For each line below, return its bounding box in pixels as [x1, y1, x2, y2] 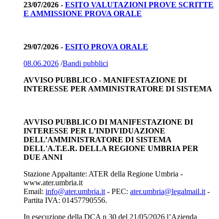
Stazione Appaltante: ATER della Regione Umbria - [23, 169, 183, 178]
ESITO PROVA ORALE [65, 42, 148, 51]
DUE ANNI [23, 153, 63, 161]
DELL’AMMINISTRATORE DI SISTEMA [23, 135, 171, 144]
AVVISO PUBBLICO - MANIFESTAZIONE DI [23, 75, 187, 84]
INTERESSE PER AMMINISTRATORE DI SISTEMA [23, 84, 212, 93]
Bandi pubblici [63, 59, 108, 67]
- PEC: [105, 187, 130, 196]
